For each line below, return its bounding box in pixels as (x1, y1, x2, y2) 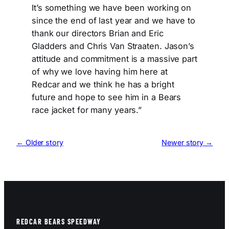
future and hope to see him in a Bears (32, 92, 181, 103)
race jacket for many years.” (32, 105, 142, 116)
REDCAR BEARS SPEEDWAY (16, 217, 101, 226)
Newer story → (162, 138, 213, 147)
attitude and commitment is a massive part (32, 54, 197, 64)
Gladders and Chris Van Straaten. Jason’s (32, 41, 194, 52)
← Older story (16, 138, 63, 147)
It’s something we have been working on (32, 3, 192, 13)
